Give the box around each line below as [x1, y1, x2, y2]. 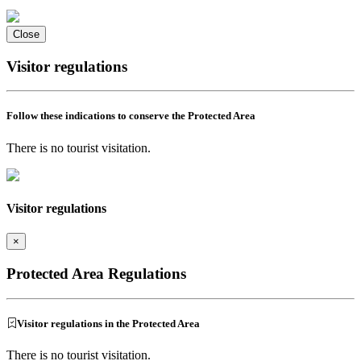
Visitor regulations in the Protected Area [17, 317, 200, 330]
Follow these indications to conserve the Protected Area [6, 110, 255, 122]
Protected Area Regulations [6, 264, 186, 282]
